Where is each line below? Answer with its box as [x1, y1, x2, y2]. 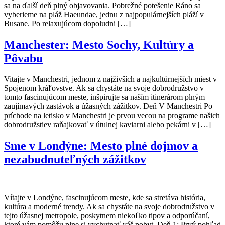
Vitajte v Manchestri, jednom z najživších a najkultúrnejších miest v [4, 75, 217, 84]
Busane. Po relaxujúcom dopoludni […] [4, 19, 131, 28]
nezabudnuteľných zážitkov [4, 153, 146, 166]
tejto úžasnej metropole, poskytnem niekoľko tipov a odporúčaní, [4, 211, 210, 220]
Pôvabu [4, 51, 43, 65]
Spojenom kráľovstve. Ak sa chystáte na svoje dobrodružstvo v [4, 84, 204, 93]
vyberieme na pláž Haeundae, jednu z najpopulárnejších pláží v [4, 10, 204, 19]
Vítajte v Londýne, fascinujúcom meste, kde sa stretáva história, [4, 193, 205, 202]
